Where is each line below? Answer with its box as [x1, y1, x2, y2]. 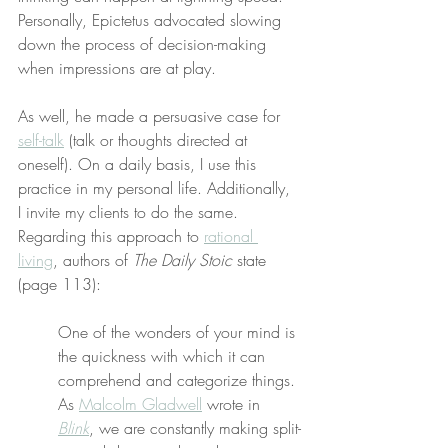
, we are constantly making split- [89, 417, 301, 439]
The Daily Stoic [133, 249, 232, 271]
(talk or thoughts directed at [64, 129, 252, 151]
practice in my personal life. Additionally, [18, 177, 295, 199]
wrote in [202, 393, 265, 415]
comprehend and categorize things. [58, 369, 300, 391]
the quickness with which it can [58, 345, 270, 367]
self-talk [18, 129, 64, 151]
